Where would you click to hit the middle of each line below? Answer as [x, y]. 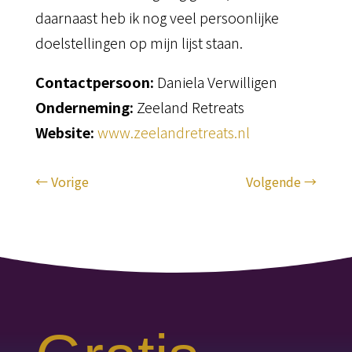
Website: [66, 132]
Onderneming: [86, 107]
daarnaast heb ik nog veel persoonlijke [157, 18]
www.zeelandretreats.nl [173, 132]
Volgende [274, 182]
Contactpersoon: [94, 82]
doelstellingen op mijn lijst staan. [139, 43]
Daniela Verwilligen [215, 82]
